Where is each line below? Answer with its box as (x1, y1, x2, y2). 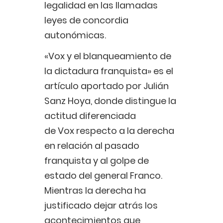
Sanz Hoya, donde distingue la (44, 95, 176, 108)
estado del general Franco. (44, 169, 162, 182)
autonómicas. (44, 29, 108, 42)
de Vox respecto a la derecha (44, 124, 174, 137)
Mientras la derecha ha (44, 184, 146, 197)
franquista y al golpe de (44, 154, 151, 167)
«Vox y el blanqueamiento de (44, 50, 171, 63)
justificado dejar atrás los (44, 199, 160, 212)
